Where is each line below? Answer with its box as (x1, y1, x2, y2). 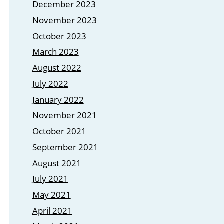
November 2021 (32, 109, 97, 121)
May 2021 (32, 188, 71, 200)
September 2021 (32, 141, 98, 153)
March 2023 (32, 46, 79, 58)
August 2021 (32, 157, 81, 169)
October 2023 (32, 30, 86, 42)
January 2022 (32, 93, 84, 105)
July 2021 (32, 173, 68, 185)
